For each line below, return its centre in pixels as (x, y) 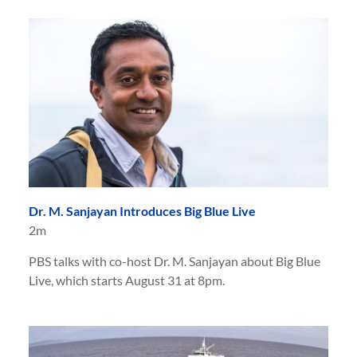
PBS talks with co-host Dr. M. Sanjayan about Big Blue (175, 261)
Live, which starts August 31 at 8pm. (127, 280)
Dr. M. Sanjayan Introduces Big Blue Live (142, 210)
